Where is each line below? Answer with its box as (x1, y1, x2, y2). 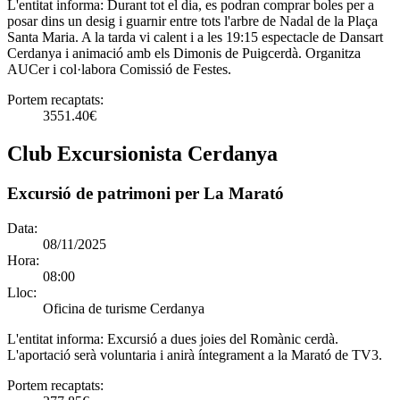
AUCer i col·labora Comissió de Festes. (7, 62, 231, 78)
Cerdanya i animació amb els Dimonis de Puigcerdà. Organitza (7, 46, 361, 62)
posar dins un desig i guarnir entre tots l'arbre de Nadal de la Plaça (7, 13, 378, 29)
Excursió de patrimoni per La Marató (7, 184, 284, 204)
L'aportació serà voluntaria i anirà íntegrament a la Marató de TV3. (7, 346, 382, 362)
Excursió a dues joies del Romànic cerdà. (107, 330, 338, 346)
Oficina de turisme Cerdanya (43, 300, 204, 316)
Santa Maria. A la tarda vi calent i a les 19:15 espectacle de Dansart (7, 29, 383, 46)
